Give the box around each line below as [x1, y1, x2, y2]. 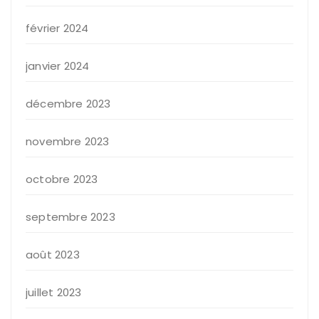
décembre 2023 [26, 96, 111, 112]
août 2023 [26, 247, 80, 263]
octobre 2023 [26, 172, 98, 187]
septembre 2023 [26, 209, 115, 225]
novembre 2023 [26, 134, 110, 150]
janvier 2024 [26, 58, 90, 74]
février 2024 [26, 21, 89, 36]
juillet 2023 [26, 285, 82, 300]
